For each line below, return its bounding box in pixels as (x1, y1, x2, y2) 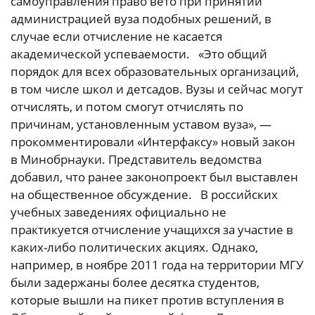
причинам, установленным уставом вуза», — (11, 116, 271, 133)
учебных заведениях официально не (11, 204, 226, 221)
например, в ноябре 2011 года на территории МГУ (11, 257, 304, 274)
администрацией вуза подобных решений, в (11, 11, 271, 27)
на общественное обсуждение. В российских (11, 186, 278, 203)
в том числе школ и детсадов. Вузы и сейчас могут (11, 81, 303, 98)
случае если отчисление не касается (11, 28, 222, 45)
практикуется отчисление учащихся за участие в (11, 221, 293, 238)
